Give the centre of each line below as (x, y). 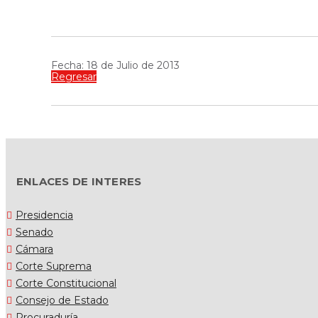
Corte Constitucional (66, 283)
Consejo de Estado (62, 300)
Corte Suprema (54, 266)
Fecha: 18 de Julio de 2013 (115, 65)
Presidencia (44, 215)
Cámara (34, 249)
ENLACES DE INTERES (79, 181)
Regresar (74, 76)
